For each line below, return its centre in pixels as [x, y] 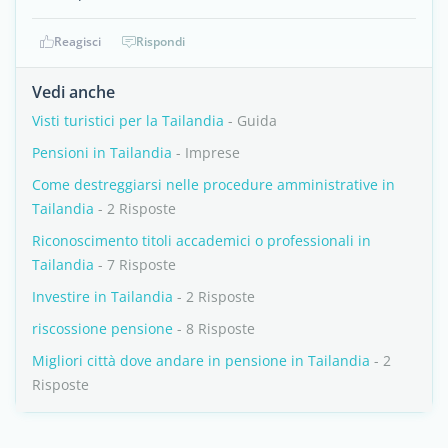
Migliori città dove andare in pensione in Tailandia [201, 360]
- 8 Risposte [214, 328]
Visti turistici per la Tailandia [128, 120]
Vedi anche [73, 92]
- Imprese [206, 152]
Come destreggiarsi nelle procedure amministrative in [213, 184]
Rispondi [160, 41]
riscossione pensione [102, 328]
